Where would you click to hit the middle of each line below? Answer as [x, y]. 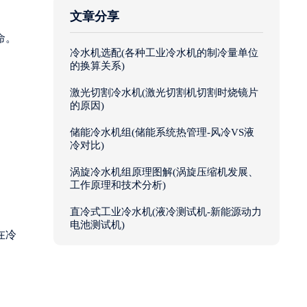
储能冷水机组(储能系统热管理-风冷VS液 [162, 133]
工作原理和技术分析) [118, 185]
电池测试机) [97, 225]
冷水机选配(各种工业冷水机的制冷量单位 [164, 53]
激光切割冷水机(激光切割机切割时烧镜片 [164, 93]
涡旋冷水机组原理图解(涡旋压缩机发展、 [164, 172]
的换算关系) [97, 66]
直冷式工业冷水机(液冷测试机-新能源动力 [166, 212]
